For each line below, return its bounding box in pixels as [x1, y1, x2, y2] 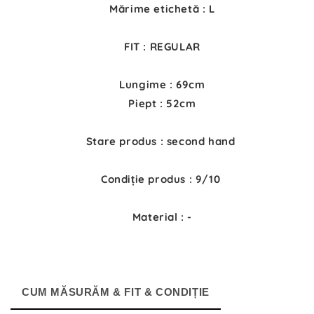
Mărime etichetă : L [109, 2, 215, 16]
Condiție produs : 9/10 [101, 172, 224, 186]
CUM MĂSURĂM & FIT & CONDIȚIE [22, 286, 210, 299]
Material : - [132, 210, 193, 224]
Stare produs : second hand [86, 135, 239, 149]
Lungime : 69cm [119, 78, 205, 92]
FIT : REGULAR [124, 40, 200, 54]
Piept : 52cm [128, 97, 196, 111]
